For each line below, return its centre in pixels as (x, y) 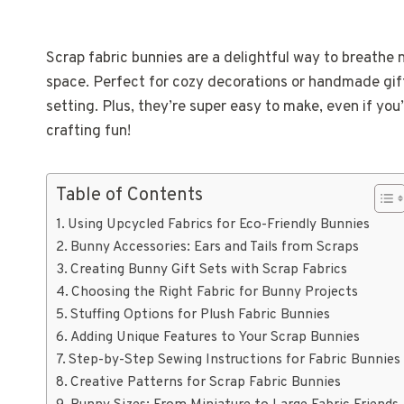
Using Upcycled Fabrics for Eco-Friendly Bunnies (219, 225)
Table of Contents (129, 196)
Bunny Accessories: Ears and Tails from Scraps (215, 247)
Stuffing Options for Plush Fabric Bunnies (201, 315)
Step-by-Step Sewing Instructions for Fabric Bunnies (235, 360)
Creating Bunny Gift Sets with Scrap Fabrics (209, 270)
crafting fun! (88, 132)
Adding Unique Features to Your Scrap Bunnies (216, 337)
